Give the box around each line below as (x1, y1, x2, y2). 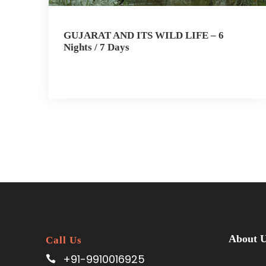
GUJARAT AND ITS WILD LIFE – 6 (64, 29, 224, 41)
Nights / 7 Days (64, 41, 129, 53)
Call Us (46, 234, 82, 246)
